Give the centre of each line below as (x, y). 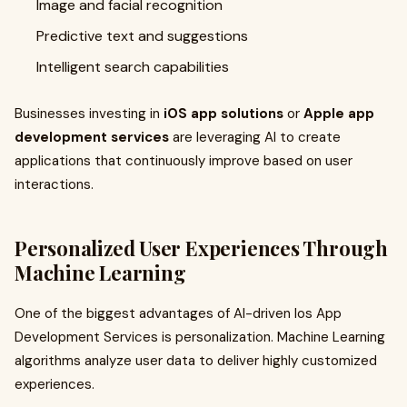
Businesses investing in (89, 114)
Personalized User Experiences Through (201, 248)
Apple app (339, 114)
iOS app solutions (223, 114)
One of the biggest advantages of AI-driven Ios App (178, 313)
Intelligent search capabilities (133, 67)
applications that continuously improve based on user (184, 161)
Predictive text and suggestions (142, 36)
